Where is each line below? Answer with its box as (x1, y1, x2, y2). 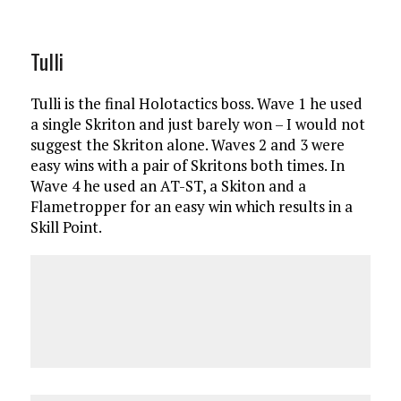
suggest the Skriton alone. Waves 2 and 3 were (30, 133, 345, 155)
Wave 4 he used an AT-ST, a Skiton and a (30, 175, 306, 196)
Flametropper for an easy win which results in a (30, 195, 353, 217)
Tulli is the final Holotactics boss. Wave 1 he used (30, 92, 363, 114)
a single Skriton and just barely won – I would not (30, 113, 365, 134)
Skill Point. (30, 216, 102, 237)
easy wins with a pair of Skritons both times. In (30, 154, 345, 175)
